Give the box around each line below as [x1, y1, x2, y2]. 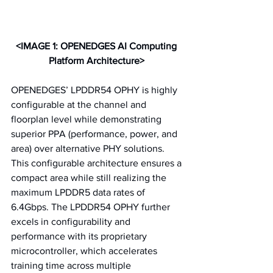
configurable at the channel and [11, 99, 149, 110]
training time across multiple [11, 260, 133, 271]
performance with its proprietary [11, 231, 149, 241]
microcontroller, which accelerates [11, 246, 160, 256]
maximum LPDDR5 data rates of [11, 187, 147, 197]
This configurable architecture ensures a [11, 158, 184, 168]
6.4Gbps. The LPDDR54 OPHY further [11, 202, 172, 212]
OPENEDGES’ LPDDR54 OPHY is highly [11, 85, 180, 95]
